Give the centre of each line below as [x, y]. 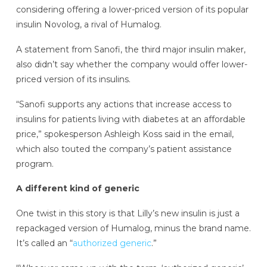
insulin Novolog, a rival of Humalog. [89, 24]
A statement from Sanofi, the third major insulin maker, [131, 49]
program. [35, 164]
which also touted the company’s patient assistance [124, 149]
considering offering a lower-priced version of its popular [132, 10]
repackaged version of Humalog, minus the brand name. [133, 229]
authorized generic [112, 243]
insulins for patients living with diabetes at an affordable [131, 119]
